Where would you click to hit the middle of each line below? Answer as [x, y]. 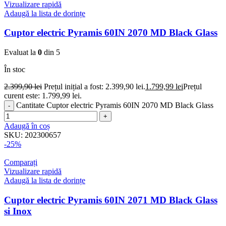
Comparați [21, 162]
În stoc [15, 70]
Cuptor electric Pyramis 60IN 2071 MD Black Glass [111, 200]
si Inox [18, 211]
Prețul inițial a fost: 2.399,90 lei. [95, 87]
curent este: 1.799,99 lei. [43, 96]
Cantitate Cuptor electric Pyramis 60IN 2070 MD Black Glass [115, 105]
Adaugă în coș [27, 126]
